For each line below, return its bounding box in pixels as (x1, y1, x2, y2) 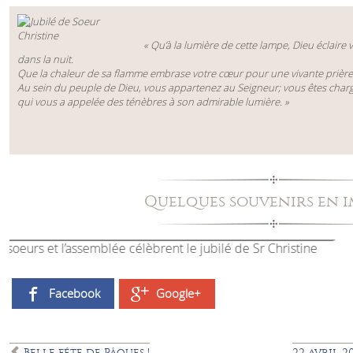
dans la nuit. (17, 52, 73, 66)
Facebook (48, 284, 100, 301)
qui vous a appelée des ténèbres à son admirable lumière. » (17, 95, 289, 109)
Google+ (155, 285, 201, 302)
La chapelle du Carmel (151, 221, 277, 238)
